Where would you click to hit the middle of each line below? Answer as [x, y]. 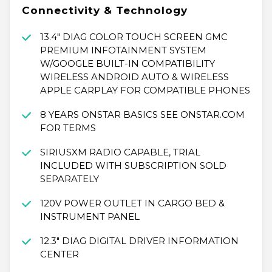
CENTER [59, 254]
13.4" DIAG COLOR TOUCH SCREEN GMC [134, 37]
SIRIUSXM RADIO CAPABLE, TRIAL [120, 152]
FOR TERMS [68, 128]
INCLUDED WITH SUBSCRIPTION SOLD [133, 166]
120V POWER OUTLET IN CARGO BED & [132, 203]
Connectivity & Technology [105, 11]
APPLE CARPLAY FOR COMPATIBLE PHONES [145, 90]
